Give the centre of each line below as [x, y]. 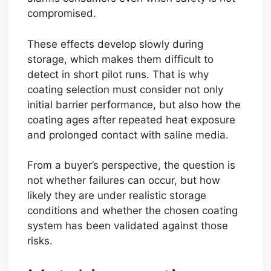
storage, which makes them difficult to [120, 59]
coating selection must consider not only [125, 89]
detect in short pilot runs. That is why [118, 74]
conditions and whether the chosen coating [132, 211]
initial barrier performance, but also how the [134, 104]
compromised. [62, 13]
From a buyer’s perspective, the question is [131, 165]
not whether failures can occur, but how [124, 180]
